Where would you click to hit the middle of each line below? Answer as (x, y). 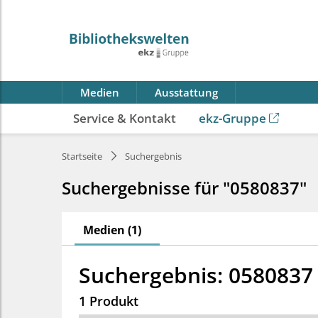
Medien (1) (112, 230)
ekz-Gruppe (232, 118)
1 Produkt (109, 301)
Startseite (82, 156)
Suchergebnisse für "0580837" (184, 188)
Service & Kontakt (125, 118)
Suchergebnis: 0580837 (196, 275)
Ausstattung (186, 92)
